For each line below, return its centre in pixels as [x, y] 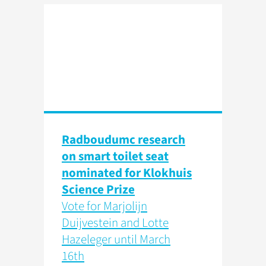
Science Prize [98, 190]
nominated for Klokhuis [127, 173]
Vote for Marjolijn [104, 206]
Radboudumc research [123, 140]
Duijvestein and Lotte [115, 223]
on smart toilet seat [115, 156]
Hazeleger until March [116, 240]
